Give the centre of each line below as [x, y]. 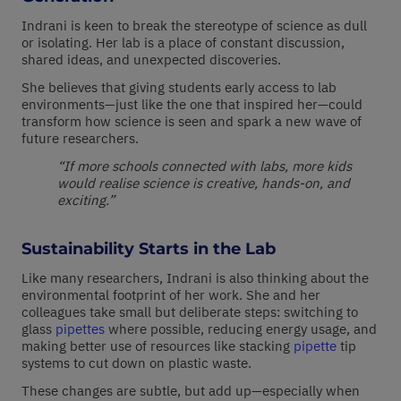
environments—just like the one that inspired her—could [192, 105]
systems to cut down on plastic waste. [137, 363]
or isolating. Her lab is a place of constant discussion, [183, 43]
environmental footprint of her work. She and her [171, 295]
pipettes [80, 329]
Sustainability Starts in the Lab [149, 249]
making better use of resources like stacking [158, 346]
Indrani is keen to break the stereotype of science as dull [194, 26]
